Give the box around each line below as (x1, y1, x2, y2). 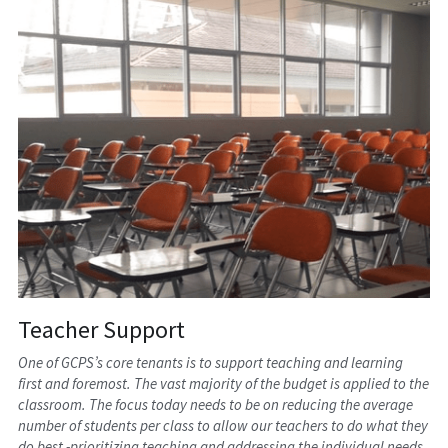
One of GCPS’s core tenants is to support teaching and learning (18, 353, 404, 373)
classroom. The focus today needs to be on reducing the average (18, 395, 414, 415)
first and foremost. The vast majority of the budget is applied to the (18, 374, 430, 394)
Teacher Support (18, 314, 186, 346)
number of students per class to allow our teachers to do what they (18, 416, 429, 436)
